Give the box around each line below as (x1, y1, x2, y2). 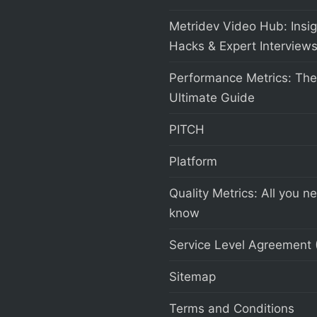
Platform (169, 154, 217, 169)
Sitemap (169, 270, 216, 284)
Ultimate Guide (169, 91, 255, 105)
